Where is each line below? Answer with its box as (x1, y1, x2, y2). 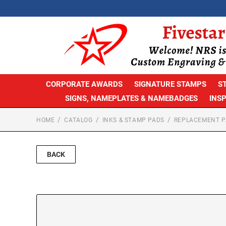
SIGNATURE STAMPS (134, 79, 206, 89)
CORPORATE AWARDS (45, 79, 123, 89)
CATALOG (64, 116, 93, 124)
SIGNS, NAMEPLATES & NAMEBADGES (65, 93, 198, 103)
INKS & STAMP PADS (102, 116, 164, 124)
